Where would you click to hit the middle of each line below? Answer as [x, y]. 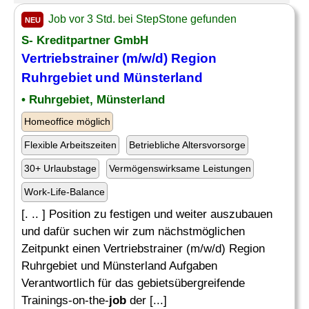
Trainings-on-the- [65, 300]
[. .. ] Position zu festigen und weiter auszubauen [147, 214]
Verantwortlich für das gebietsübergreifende [133, 283]
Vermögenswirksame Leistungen [180, 168]
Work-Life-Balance [64, 192]
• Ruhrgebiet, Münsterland [93, 100]
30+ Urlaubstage [60, 168]
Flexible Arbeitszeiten [70, 145]
